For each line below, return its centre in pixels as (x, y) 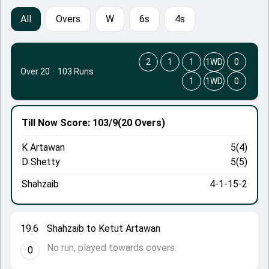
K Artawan (43, 147)
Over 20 (35, 71)
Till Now (40, 123)
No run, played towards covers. (112, 248)
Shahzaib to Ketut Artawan (104, 228)
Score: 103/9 (88, 123)
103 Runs (76, 71)
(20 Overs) (141, 123)
